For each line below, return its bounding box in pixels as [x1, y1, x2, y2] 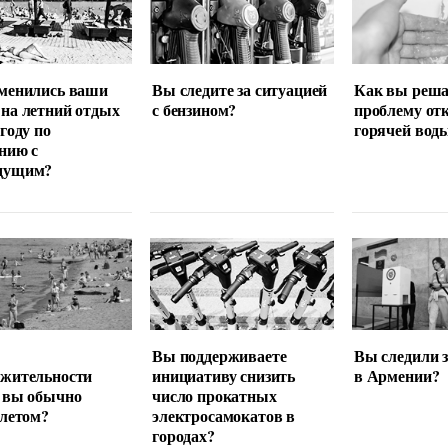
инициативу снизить [151, 364, 296, 388]
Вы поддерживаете [151, 344, 287, 368]
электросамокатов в [151, 404, 296, 428]
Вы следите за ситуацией [151, 78, 328, 102]
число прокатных [151, 384, 277, 408]
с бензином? [151, 98, 237, 122]
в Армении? [353, 364, 440, 388]
